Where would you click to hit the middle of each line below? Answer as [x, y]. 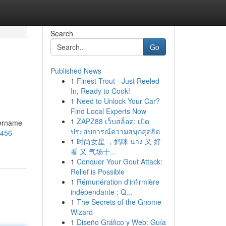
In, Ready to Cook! [100, 91]
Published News [76, 71]
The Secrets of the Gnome [119, 202]
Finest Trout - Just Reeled [118, 81]
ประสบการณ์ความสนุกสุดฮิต [115, 131]
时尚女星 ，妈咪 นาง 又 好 [119, 141]
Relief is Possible [97, 172]
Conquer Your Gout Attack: [119, 161]
